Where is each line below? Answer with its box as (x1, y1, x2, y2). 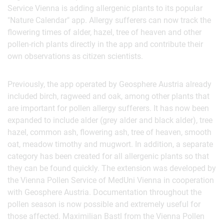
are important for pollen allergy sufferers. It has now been (7, 103, 209, 113)
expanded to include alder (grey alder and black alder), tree (7, 115, 212, 125)
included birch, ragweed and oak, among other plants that (7, 91, 209, 101)
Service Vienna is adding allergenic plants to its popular (7, 3, 202, 13)
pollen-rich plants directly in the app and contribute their (7, 39, 203, 49)
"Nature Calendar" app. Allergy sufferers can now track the (7, 15, 211, 25)
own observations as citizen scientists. (7, 51, 143, 61)
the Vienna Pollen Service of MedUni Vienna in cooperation (7, 175, 214, 185)
